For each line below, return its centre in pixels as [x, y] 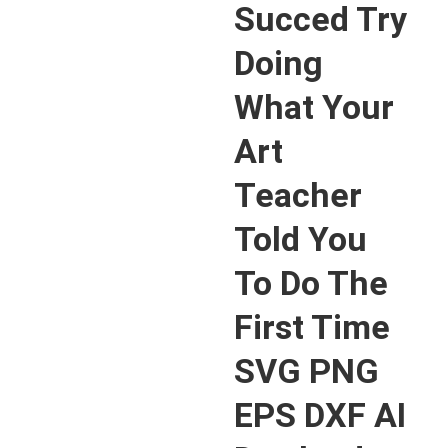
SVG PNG [306, 371]
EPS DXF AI [320, 415]
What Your [314, 107]
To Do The [311, 283]
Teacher [298, 195]
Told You [300, 239]
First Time [312, 327]
